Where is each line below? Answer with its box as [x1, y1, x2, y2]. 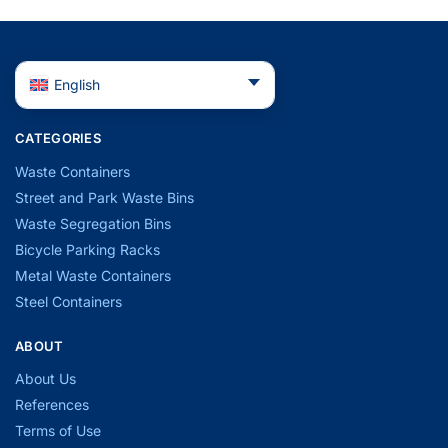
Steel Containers [15, 292, 122, 310]
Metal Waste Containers [15, 266, 171, 284]
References [15, 396, 89, 414]
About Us [15, 370, 76, 388]
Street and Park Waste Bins [15, 188, 194, 206]
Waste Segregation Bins [15, 214, 171, 232]
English [53, 76, 100, 94]
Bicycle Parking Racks [15, 240, 160, 258]
